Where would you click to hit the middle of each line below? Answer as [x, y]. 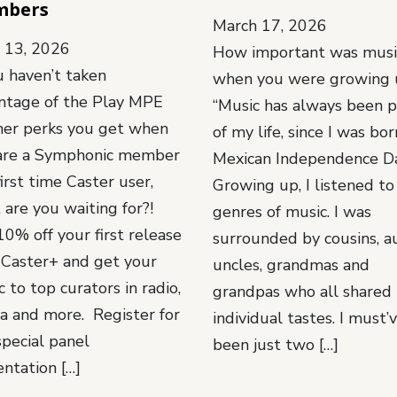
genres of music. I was [292, 212]
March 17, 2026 [269, 26]
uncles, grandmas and [291, 265]
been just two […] [275, 345]
